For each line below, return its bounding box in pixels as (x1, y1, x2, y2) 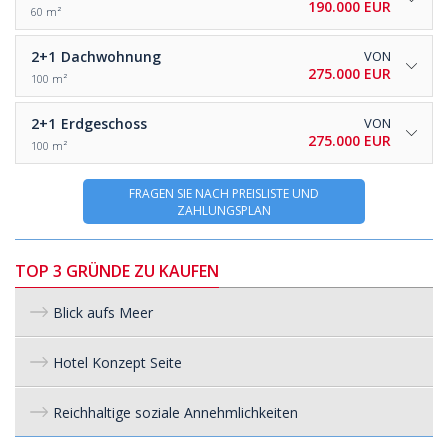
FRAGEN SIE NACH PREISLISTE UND (129, 184, 319, 202)
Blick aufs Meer (53, 302, 153, 322)
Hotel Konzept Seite (53, 352, 182, 372)
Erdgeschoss (61, 113, 147, 133)
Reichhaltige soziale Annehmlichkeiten (53, 402, 298, 422)
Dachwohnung (61, 46, 161, 66)
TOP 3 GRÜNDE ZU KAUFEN (15, 260, 219, 282)
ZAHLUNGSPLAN (177, 201, 271, 219)
